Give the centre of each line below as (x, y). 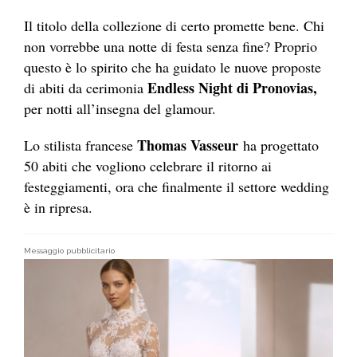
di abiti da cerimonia (86, 88)
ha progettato (279, 145)
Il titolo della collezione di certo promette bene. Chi (174, 26)
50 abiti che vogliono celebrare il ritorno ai (148, 166)
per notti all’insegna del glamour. (120, 109)
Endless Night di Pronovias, (232, 88)
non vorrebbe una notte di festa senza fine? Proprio (171, 47)
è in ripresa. (58, 208)
